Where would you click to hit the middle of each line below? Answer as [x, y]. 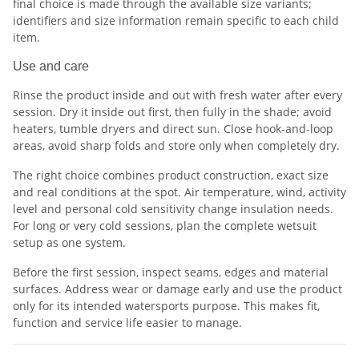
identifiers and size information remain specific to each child [176, 21]
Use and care [51, 67]
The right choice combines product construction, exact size [171, 175]
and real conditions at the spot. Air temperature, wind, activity [179, 192]
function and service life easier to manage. [127, 323]
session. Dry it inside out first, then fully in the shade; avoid [172, 112]
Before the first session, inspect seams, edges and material [171, 272]
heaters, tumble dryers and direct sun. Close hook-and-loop [173, 129]
